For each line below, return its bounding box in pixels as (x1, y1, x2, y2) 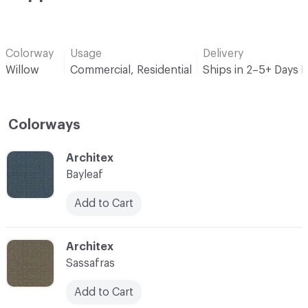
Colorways (8, 118, 80, 132)
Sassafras (66, 257, 115, 269)
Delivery (203, 47, 243, 59)
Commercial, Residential (70, 64, 192, 76)
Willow (5, 64, 39, 76)
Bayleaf (66, 168, 103, 180)
